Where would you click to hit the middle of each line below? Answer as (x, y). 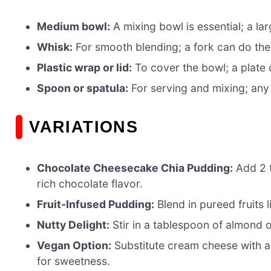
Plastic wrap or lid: (85, 68)
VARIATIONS (83, 127)
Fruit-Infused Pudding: (96, 204)
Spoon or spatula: (83, 88)
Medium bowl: (74, 27)
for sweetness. (74, 261)
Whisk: (55, 47)
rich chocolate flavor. (90, 184)
